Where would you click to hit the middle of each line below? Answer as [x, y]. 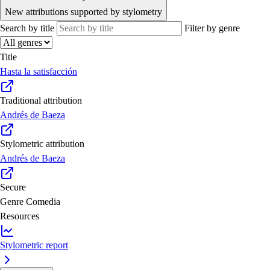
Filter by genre [212, 28]
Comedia [43, 202]
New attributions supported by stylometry [83, 12]
